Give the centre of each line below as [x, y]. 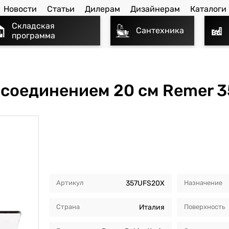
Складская [33, 26]
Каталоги [208, 9]
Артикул [70, 182]
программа [33, 35]
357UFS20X [145, 183]
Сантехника [160, 31]
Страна [68, 207]
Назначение [203, 182]
